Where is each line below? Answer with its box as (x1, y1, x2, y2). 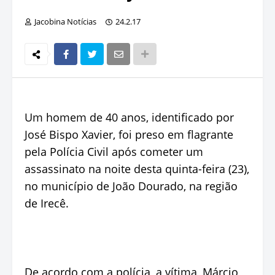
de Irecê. (25, 195, 69, 211)
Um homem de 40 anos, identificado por (25, 109, 234, 125)
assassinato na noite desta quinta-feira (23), (25, 161, 249, 176)
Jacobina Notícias (34, 15, 96, 27)
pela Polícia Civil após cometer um (25, 144, 203, 159)
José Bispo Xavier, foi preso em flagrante (25, 126, 233, 142)
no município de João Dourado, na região (25, 178, 238, 193)
